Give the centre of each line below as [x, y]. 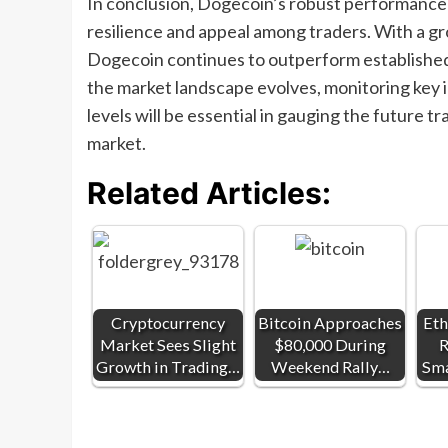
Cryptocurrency [168, 323]
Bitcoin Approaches [330, 323]
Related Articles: [209, 193]
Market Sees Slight [168, 345]
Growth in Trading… [168, 367]
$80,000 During [330, 345]
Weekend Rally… [330, 367]
